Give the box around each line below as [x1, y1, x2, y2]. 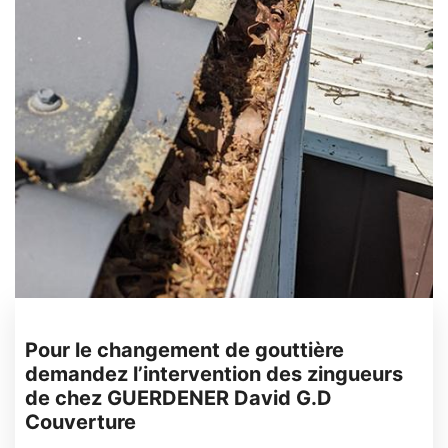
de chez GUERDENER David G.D [25, 386, 332, 410]
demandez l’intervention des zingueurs [25, 362, 403, 386]
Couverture [25, 410, 136, 434]
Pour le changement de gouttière [25, 338, 344, 362]
